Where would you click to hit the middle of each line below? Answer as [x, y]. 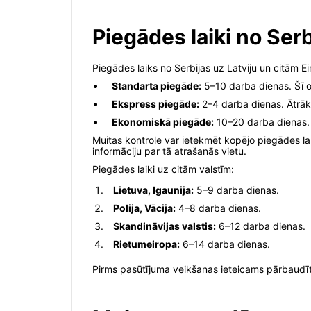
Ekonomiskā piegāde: [163, 122]
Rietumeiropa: [146, 244]
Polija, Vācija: [144, 208]
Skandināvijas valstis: [165, 226]
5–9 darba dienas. [236, 190]
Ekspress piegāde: [155, 104]
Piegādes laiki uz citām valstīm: [163, 169]
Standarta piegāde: [157, 86]
